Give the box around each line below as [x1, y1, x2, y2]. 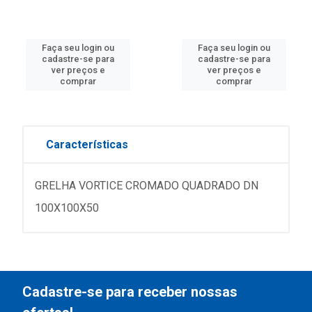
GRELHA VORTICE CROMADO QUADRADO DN [35, 179, 258, 192]
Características [46, 138, 128, 151]
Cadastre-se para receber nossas [22, 283, 237, 300]
